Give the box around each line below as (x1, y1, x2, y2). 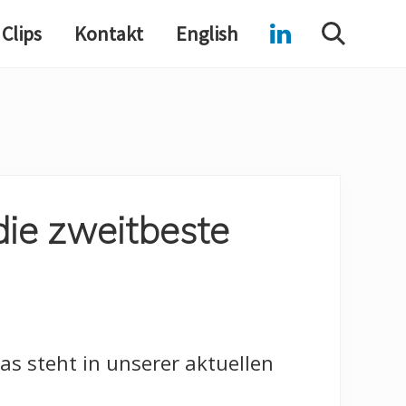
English (176, 20, 237, 46)
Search (330, 29, 388, 55)
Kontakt (74, 20, 143, 46)
